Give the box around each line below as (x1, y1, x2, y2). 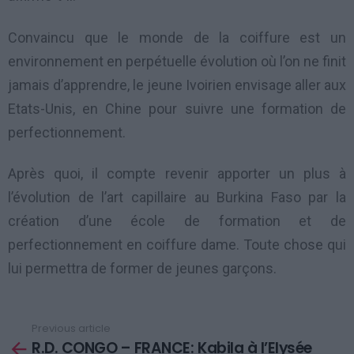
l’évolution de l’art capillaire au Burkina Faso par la (8, 189, 346, 206)
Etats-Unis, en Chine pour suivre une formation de (8, 100, 346, 117)
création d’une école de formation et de (8, 213, 346, 230)
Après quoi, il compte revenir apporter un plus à (8, 165, 346, 183)
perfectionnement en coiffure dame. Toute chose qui (8, 236, 346, 254)
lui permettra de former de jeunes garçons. (8, 260, 277, 277)
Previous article (32, 320, 111, 336)
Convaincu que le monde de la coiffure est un (8, 28, 346, 46)
